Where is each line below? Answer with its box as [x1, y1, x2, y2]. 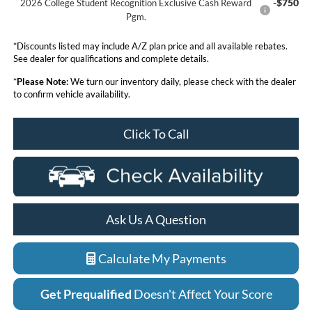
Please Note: [16, 75, 68, 87]
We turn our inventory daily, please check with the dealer [68, 75, 296, 87]
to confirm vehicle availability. [13, 88, 130, 100]
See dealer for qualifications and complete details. [13, 52, 209, 64]
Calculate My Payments [95, 251, 226, 267]
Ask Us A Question [106, 212, 206, 228]
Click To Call [123, 125, 189, 141]
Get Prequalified [40, 286, 132, 302]
